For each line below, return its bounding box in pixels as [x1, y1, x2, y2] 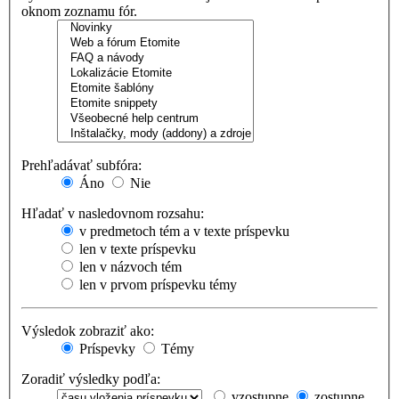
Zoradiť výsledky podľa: [21, 371, 160, 387]
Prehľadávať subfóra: [21, 158, 142, 174]
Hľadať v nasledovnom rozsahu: [21, 206, 204, 222]
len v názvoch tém [76, 259, 182, 275]
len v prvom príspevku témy [76, 277, 237, 293]
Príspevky [76, 341, 135, 357]
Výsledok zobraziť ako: [21, 323, 154, 339]
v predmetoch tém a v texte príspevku [76, 224, 289, 240]
